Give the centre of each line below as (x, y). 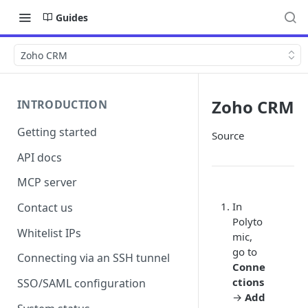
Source (228, 135)
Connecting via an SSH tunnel (93, 258)
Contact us (45, 208)
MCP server (47, 183)
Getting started (57, 132)
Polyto (247, 221)
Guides (72, 17)
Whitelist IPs (49, 233)
